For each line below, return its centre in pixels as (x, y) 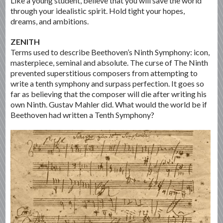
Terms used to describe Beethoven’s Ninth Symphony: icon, (110, 52)
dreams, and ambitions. (50, 21)
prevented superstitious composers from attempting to (104, 73)
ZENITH (25, 42)
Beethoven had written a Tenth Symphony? (83, 115)
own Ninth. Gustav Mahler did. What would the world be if (109, 105)
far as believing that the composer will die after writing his (109, 94)
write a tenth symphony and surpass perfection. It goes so (108, 84)
